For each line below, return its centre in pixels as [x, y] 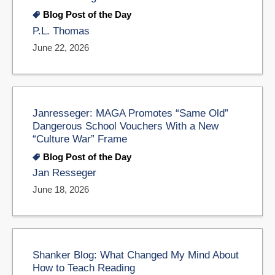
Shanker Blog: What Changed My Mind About [136, 255]
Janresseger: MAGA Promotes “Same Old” [130, 113]
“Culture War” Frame [80, 138]
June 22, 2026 [61, 47]
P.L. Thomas [61, 31]
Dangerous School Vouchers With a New [126, 126]
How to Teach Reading [84, 268]
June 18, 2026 [61, 190]
